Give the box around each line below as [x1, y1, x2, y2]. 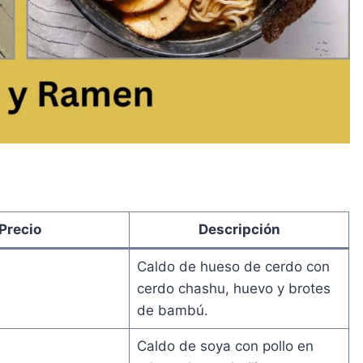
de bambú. [136, 301, 208, 318]
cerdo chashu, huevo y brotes [136, 280, 331, 297]
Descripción [198, 220, 280, 237]
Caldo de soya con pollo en [136, 337, 314, 354]
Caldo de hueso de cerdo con [136, 258, 330, 275]
